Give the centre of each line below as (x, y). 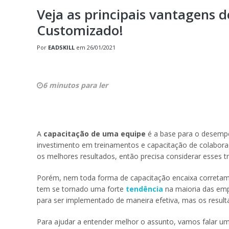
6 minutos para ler (75, 85)
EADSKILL (61, 47)
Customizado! (80, 30)
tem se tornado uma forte (81, 189)
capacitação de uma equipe (95, 133)
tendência (144, 189)
